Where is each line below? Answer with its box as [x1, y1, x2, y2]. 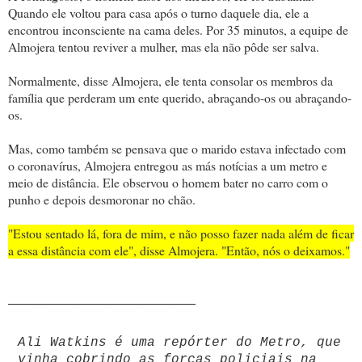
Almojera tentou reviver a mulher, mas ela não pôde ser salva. [8, 37, 319, 55]
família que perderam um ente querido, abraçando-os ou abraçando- [8, 88, 351, 106]
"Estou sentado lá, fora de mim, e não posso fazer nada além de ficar [8, 224, 354, 242]
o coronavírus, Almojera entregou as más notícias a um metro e [8, 156, 327, 174]
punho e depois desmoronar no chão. [8, 190, 196, 208]
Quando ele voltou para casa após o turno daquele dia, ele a [8, 3, 309, 21]
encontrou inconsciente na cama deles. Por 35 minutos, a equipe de [8, 20, 348, 38]
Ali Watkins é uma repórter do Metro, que [18, 335, 341, 350]
